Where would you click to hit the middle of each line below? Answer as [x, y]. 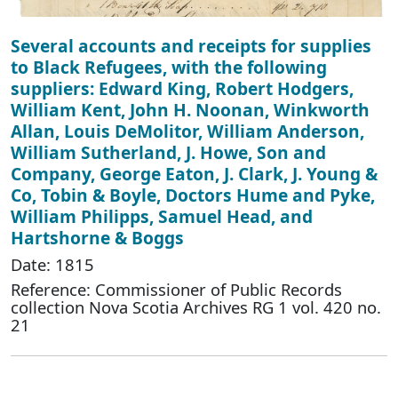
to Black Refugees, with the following [169, 67]
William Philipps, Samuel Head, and [162, 216]
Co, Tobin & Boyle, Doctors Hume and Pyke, [193, 195]
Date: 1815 [52, 264]
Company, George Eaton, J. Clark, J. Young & [194, 173]
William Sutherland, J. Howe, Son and [168, 152]
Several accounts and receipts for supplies [191, 45]
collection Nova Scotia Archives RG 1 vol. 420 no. [196, 306]
